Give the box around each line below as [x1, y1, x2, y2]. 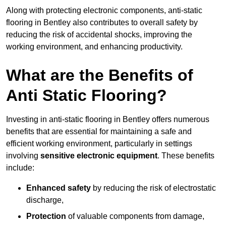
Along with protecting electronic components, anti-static [6, 6, 202, 15]
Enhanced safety [26, 184, 91, 193]
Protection [26, 212, 66, 221]
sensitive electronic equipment [40, 151, 157, 160]
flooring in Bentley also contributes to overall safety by [6, 18, 198, 27]
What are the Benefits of [6, 66, 193, 85]
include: [6, 163, 34, 173]
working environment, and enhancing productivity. [6, 42, 183, 51]
